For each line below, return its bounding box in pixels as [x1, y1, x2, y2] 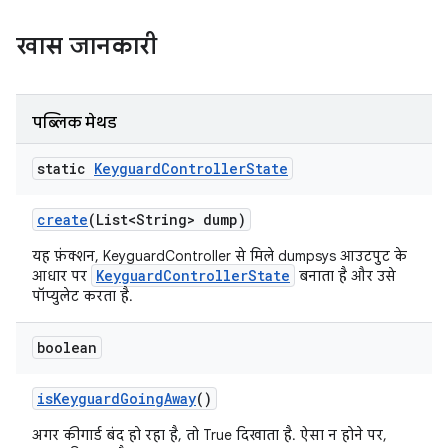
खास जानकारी [16, 31, 157, 61]
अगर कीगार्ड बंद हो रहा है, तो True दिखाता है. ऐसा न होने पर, [32, 426, 387, 444]
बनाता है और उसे [295, 267, 396, 285]
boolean [37, 338, 97, 357]
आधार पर [32, 267, 91, 285]
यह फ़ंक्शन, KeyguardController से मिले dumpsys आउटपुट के [32, 247, 407, 265]
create [37, 210, 88, 229]
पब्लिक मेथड [32, 113, 117, 133]
